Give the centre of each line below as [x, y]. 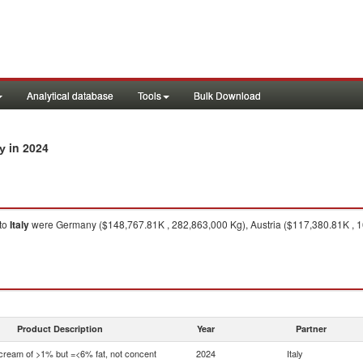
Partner [311, 329]
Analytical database [70, 95]
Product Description [60, 329]
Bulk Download [227, 95]
